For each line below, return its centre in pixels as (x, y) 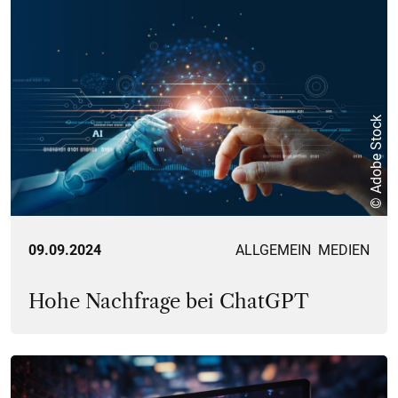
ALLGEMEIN (273, 251)
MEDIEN (344, 251)
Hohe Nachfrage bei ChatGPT (169, 302)
